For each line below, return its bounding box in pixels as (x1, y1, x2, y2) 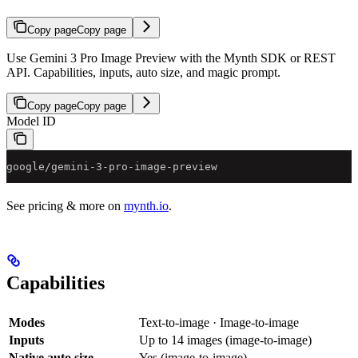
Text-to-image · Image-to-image (139, 316, 299, 330)
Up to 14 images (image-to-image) (139, 333, 312, 348)
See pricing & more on (6, 199, 124, 213)
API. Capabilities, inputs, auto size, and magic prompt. (6, 66, 280, 80)
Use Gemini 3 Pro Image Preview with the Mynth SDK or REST (6, 51, 336, 66)
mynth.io (124, 199, 169, 213)
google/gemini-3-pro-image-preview (6, 161, 217, 173)
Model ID (6, 114, 56, 129)
